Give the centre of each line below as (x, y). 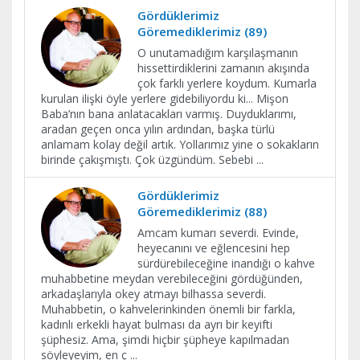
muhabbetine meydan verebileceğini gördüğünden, (172, 278)
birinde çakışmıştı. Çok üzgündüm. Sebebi (149, 160)
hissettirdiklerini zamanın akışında (223, 68)
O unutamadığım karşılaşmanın (218, 53)
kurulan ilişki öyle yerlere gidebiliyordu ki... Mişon (165, 98)
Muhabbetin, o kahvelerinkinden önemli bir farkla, (168, 309)
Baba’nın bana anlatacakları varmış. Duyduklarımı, (169, 114)
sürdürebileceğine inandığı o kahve (226, 263)
